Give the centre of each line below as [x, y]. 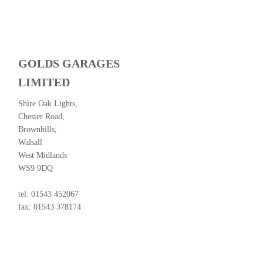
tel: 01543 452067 [48, 194]
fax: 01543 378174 [50, 207]
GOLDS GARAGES [69, 63]
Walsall [30, 142]
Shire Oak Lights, [48, 104]
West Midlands [43, 155]
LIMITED [44, 82]
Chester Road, [41, 117]
